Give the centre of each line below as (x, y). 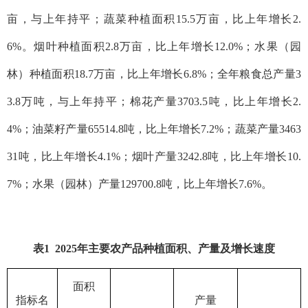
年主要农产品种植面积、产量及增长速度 (176, 248)
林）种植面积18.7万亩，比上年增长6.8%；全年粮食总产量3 (154, 74)
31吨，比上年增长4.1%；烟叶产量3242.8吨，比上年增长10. (154, 156)
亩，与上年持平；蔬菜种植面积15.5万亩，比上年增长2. (154, 19)
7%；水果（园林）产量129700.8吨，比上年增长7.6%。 (140, 184)
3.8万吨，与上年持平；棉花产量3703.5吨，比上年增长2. (154, 101)
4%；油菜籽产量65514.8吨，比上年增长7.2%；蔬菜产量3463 (154, 129)
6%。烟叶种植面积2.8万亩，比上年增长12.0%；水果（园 (154, 46)
